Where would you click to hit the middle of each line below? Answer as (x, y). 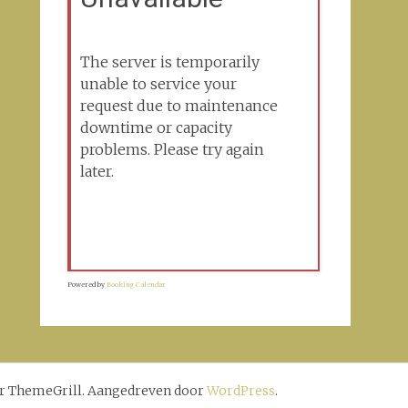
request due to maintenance (178, 106)
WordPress (241, 391)
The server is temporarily (169, 62)
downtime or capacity (156, 127)
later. (97, 171)
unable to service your (158, 84)
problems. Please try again (172, 149)
